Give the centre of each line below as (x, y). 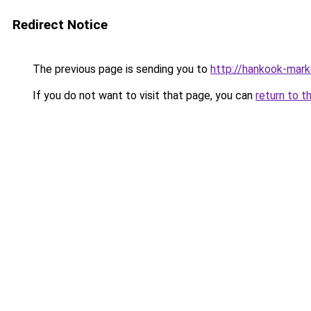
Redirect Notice (60, 25)
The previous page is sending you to (120, 69)
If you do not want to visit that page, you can (143, 95)
